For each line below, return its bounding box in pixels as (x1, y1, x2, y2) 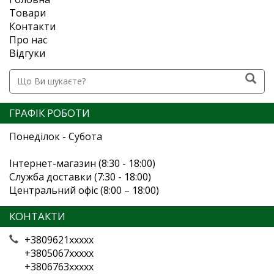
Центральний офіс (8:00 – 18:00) (9, 183, 159, 197)
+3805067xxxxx (24, 246, 94, 260)
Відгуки (9, 46, 45, 60)
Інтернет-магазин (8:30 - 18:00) (9, 156, 155, 170)
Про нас (9, 32, 47, 46)
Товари (9, 6, 46, 20)
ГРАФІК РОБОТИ (9, 105, 90, 120)
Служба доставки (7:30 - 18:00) (9, 169, 151, 183)
